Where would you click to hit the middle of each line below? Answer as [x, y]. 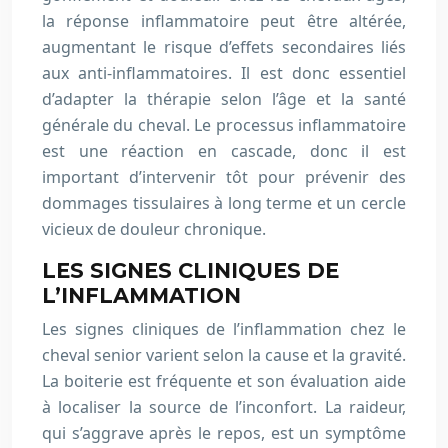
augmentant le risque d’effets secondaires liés [224, 47]
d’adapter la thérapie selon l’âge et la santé [224, 99]
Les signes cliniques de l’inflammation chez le [224, 329]
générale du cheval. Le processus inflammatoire [224, 125]
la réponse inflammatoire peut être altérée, [224, 21]
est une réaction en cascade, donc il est [224, 151]
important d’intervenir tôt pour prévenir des [224, 177]
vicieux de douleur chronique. [154, 229]
